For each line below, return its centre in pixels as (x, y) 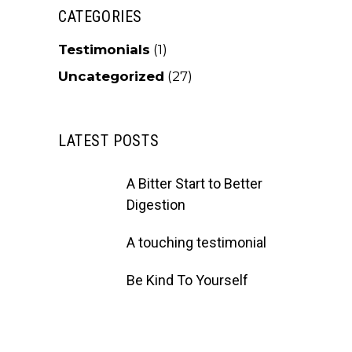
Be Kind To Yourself (187, 280)
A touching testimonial (196, 242)
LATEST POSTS (109, 141)
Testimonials (104, 50)
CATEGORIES (100, 17)
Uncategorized (111, 77)
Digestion (156, 205)
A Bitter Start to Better (194, 184)
